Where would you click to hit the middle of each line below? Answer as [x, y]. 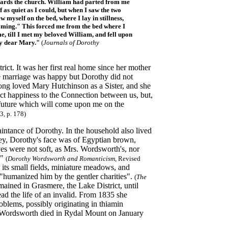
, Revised [128, 159]
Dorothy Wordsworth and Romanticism [61, 159]
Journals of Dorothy [71, 42]
